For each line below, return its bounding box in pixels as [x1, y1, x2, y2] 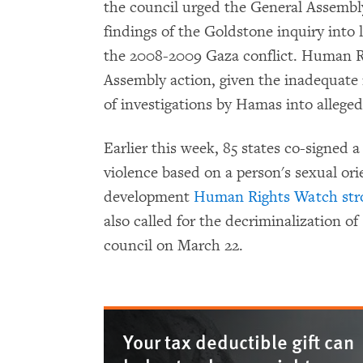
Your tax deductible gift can [123, 327, 354, 355]
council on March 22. [104, 236, 243, 255]
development [104, 187, 194, 207]
